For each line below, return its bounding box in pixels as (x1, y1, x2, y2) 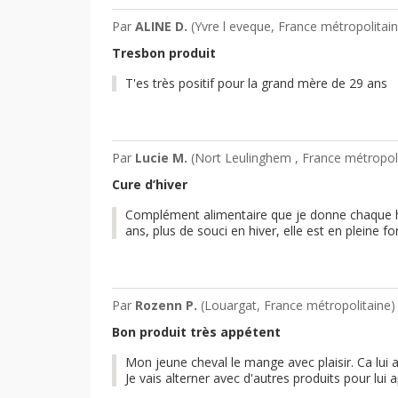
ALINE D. (135, 17, 191, 35)
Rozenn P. (135, 296, 201, 314)
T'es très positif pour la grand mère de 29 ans (125, 74, 387, 92)
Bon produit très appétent (112, 322, 281, 340)
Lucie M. (135, 148, 191, 166)
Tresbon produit (112, 44, 216, 61)
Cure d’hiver (112, 175, 187, 193)
